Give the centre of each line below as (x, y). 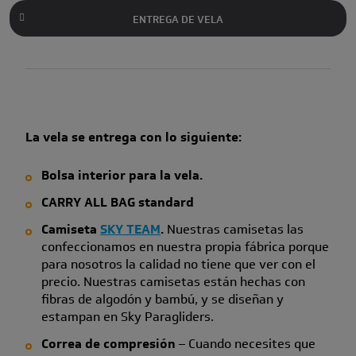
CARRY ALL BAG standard (117, 202)
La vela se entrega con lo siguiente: (133, 137)
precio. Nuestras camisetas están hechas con (173, 281)
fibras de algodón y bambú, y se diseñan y (162, 299)
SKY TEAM (130, 229)
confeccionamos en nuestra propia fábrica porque (185, 246)
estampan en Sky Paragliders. (127, 316)
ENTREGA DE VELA (178, 19)
